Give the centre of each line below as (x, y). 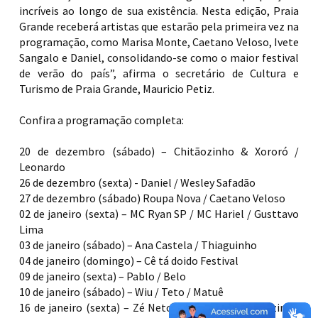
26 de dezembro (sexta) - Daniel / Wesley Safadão (137, 183)
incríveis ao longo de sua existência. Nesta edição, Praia (159, 11)
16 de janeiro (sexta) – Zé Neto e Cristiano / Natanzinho (159, 308)
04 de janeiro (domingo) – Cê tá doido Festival (129, 261)
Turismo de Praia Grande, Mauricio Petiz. (117, 89)
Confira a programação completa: (102, 120)
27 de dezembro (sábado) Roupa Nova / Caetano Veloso (152, 198)
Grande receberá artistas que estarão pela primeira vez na (159, 27)
